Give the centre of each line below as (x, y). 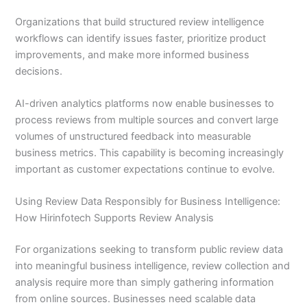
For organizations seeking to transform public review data (149, 250)
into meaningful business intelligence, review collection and (153, 266)
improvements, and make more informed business (133, 54)
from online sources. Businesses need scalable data (136, 299)
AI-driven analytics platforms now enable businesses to (145, 104)
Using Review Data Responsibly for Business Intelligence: (148, 202)
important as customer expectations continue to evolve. (145, 170)
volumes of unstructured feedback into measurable (133, 137)
